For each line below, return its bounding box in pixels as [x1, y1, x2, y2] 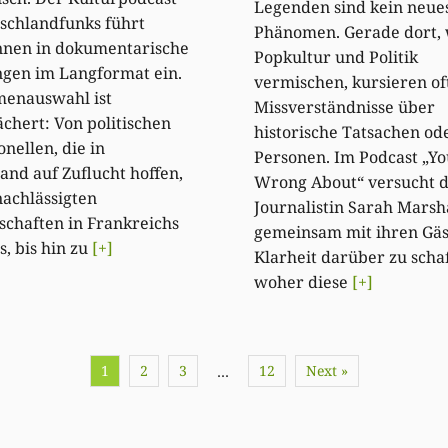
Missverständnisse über [254, 96, 435, 119]
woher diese [254, 271, 352, 294]
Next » [305, 361, 348, 381]
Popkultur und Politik [254, 46, 418, 69]
